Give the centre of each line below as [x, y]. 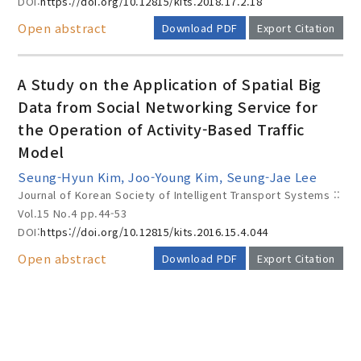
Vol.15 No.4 [50, 213]
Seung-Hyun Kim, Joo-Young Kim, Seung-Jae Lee [168, 177]
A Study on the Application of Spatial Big [170, 84]
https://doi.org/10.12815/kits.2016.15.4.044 [154, 232]
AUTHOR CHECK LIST [180, 346]
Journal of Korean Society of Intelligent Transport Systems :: [179, 195]
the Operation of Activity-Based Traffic [161, 129]
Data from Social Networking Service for [168, 106]
